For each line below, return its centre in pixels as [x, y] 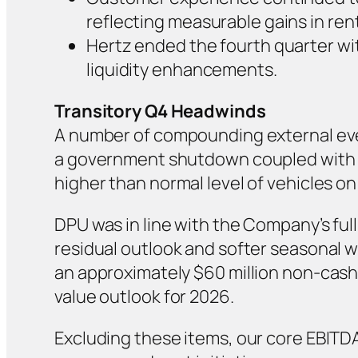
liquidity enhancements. [182, 69]
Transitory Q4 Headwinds [160, 111]
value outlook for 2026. [144, 296]
